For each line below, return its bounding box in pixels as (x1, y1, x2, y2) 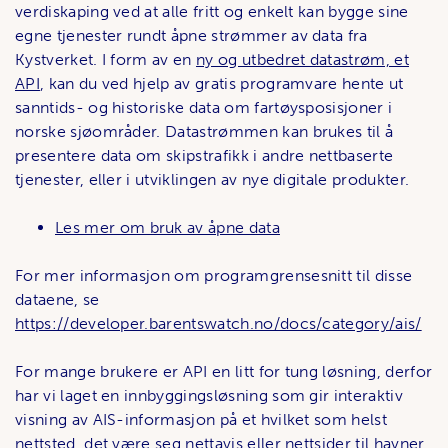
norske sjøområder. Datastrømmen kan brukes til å (15, 121, 394, 141)
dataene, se (15, 289, 100, 309)
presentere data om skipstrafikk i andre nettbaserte (15, 145, 394, 165)
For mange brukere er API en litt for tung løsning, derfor (15, 361, 433, 381)
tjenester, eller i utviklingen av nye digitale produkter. (15, 169, 410, 189)
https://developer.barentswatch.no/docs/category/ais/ (15, 313, 422, 333)
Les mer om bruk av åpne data (55, 217, 280, 237)
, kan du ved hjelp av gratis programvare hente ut (39, 73, 404, 93)
